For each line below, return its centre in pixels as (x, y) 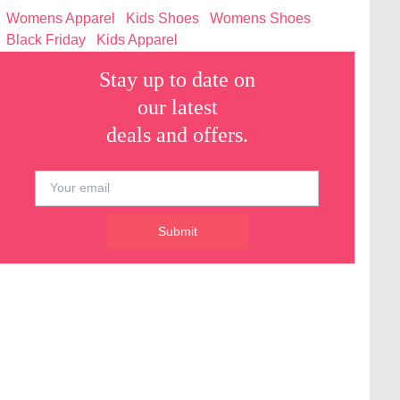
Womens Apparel (61, 18)
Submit (177, 231)
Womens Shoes (261, 18)
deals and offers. (178, 134)
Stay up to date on (178, 79)
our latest (177, 107)
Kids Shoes (163, 18)
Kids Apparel (137, 39)
